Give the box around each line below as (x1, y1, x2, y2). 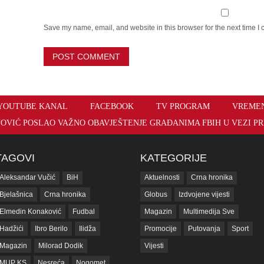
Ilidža (79, 225, 96, 233)
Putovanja (188, 225, 220, 233)
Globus (144, 190, 167, 199)
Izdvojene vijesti (179, 190, 230, 199)
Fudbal (72, 207, 95, 216)
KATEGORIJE (140, 152, 207, 164)
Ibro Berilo (35, 225, 68, 233)
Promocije (144, 225, 177, 233)
